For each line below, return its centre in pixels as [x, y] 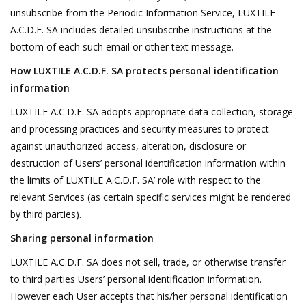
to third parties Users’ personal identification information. [136, 279]
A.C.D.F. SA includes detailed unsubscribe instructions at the [141, 29]
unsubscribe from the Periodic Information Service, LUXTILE [143, 12]
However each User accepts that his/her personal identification [149, 296]
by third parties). [46, 214]
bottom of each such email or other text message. [122, 46]
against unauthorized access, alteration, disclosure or [128, 145]
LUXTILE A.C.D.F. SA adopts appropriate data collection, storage [152, 111]
